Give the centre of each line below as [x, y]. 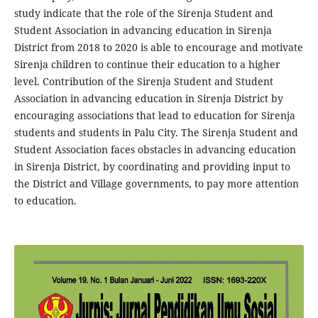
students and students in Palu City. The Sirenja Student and [156, 133]
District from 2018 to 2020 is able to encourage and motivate [158, 48]
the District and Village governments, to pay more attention [156, 184]
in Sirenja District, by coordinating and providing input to [152, 167]
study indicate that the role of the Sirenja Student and [143, 13]
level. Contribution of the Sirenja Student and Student [143, 82]
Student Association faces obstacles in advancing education [155, 150]
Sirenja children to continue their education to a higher [147, 65]
